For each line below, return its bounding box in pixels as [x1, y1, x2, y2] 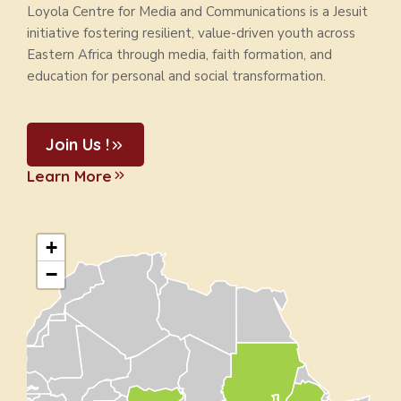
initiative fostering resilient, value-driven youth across [27, 24, 355, 42]
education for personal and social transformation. [27, 67, 326, 85]
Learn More [27, 166, 112, 185]
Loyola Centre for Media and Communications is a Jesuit [27, 3, 368, 21]
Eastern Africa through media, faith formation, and [27, 46, 332, 64]
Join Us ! [46, 134, 109, 155]
